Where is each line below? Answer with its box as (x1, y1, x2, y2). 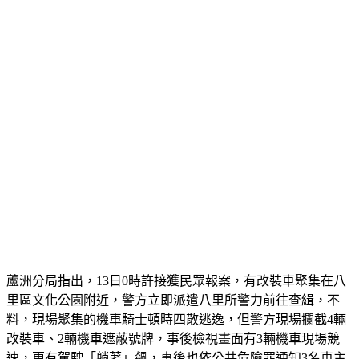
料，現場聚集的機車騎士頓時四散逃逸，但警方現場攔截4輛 (6, 331, 346, 345)
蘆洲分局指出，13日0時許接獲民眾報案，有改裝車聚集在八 (6, 292, 346, 307)
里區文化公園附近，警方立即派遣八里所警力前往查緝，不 (6, 312, 340, 326)
